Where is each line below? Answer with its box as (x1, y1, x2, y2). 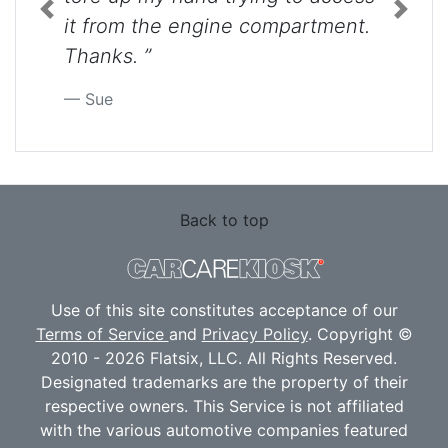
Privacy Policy (201, 323, 308, 344)
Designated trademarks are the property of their (40, 371, 408, 392)
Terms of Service (35, 323, 169, 344)
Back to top (179, 209, 269, 230)
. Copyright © (307, 323, 413, 344)
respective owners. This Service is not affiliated (44, 395, 404, 416)
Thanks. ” (64, 43, 151, 68)
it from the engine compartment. (64, 13, 370, 38)
